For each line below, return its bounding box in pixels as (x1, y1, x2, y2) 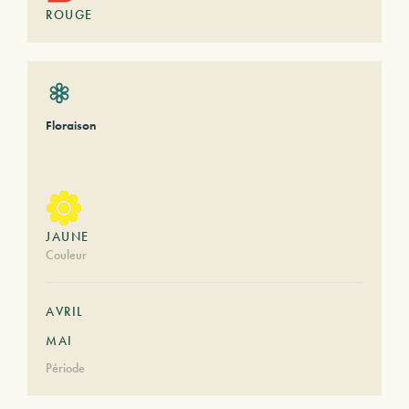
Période (46, 360, 85, 376)
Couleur (46, 246, 87, 263)
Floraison (46, 117, 96, 133)
